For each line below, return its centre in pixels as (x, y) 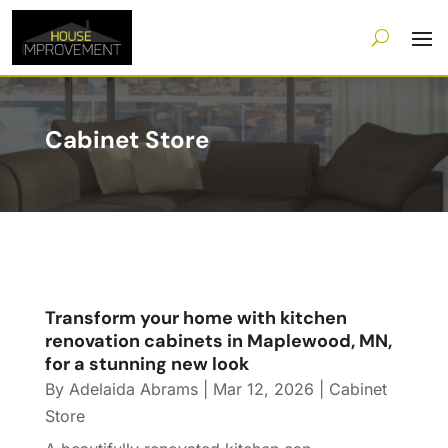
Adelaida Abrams (133, 389)
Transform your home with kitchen (195, 318)
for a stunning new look (146, 364)
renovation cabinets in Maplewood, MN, (218, 341)
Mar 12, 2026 (263, 389)
